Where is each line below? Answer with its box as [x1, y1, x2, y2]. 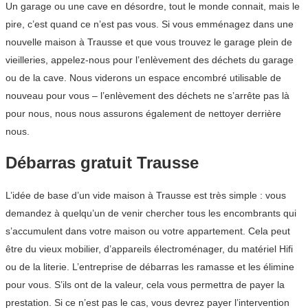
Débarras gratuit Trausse [5, 153, 199, 173]
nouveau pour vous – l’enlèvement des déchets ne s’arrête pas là [5, 89, 289, 101]
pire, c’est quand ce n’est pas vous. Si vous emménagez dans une [5, 18, 294, 30]
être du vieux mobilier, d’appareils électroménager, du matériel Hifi [5, 243, 293, 255]
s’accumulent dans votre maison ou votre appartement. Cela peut [5, 225, 290, 237]
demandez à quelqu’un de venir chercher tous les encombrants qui [5, 208, 296, 219]
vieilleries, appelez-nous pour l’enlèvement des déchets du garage [5, 54, 294, 65]
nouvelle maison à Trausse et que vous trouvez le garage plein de [5, 36, 292, 47]
